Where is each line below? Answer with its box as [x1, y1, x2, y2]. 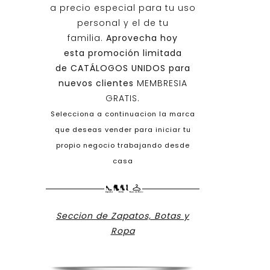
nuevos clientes [58, 77, 137, 89]
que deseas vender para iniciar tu [54, 125, 191, 134]
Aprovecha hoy [106, 32, 178, 44]
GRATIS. [105, 92, 140, 104]
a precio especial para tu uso [49, 2, 196, 14]
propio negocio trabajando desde [55, 140, 190, 150]
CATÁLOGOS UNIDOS [70, 62, 166, 74]
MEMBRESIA [136, 77, 187, 89]
